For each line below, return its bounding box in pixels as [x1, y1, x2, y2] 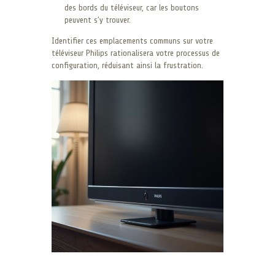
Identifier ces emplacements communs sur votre [52, 36, 213, 45]
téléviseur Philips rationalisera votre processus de [52, 48, 220, 58]
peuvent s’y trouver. [64, 15, 131, 25]
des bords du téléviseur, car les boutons [64, 2, 199, 12]
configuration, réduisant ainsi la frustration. [52, 60, 203, 70]
